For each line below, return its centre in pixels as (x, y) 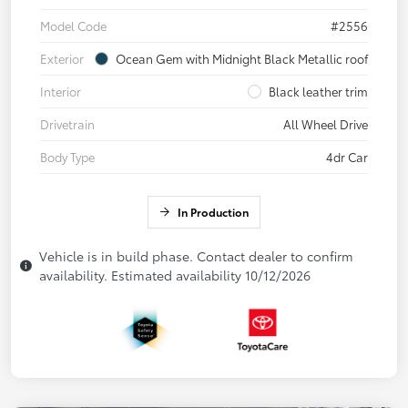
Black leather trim (318, 92)
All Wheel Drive (326, 124)
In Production (213, 212)
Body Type (67, 157)
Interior (61, 92)
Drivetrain (67, 124)
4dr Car (347, 157)
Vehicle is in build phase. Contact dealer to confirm (196, 256)
